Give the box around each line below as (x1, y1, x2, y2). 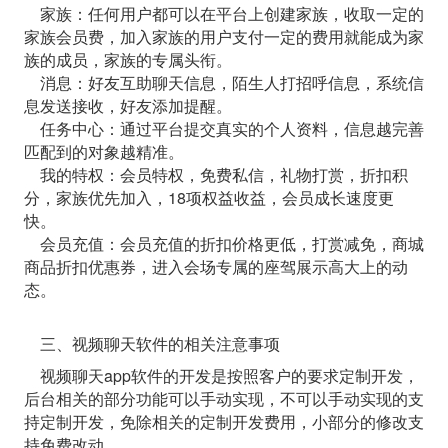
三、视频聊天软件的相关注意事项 (23, 331, 280, 355)
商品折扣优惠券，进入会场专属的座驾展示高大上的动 (23, 254, 408, 278)
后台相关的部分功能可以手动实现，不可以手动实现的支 (23, 386, 424, 410)
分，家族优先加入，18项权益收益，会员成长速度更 (23, 185, 394, 209)
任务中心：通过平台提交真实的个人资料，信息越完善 (23, 116, 424, 140)
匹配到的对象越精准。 (23, 139, 184, 163)
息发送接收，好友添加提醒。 (23, 93, 232, 117)
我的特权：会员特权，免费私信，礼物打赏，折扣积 (23, 162, 408, 186)
